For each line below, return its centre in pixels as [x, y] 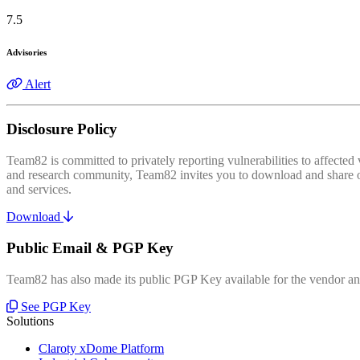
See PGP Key [56, 306]
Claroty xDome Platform [101, 348]
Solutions [30, 321]
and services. [39, 190]
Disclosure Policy [62, 129]
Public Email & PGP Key [90, 247]
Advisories [27, 52]
